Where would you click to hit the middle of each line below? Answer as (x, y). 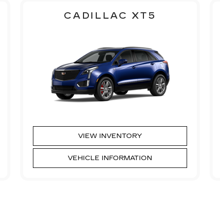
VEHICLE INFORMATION (110, 158)
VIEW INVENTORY (110, 136)
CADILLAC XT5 (110, 15)
